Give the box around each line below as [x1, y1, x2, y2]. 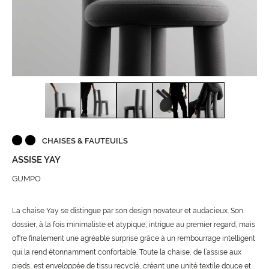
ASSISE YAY [12, 154, 61, 166]
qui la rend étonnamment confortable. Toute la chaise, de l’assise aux [12, 248, 241, 257]
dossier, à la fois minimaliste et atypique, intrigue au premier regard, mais [12, 220, 255, 229]
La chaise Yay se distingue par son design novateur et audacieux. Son [12, 207, 243, 216]
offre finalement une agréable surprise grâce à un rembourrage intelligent [12, 234, 255, 243]
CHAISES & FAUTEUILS [42, 136, 128, 146]
